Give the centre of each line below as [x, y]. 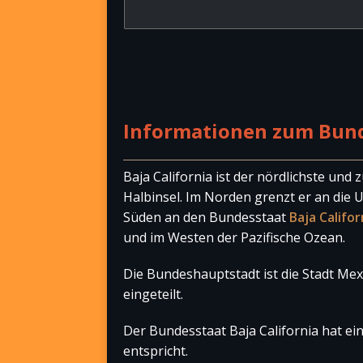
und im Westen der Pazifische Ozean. [234, 237]
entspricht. [156, 351]
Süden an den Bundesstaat [206, 217]
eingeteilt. [153, 294]
